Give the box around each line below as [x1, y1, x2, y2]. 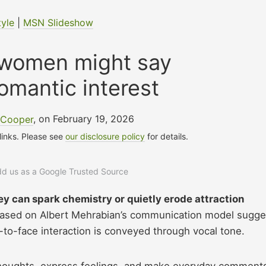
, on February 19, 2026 [33, 113, 135, 125]
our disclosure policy [65, 131, 145, 142]
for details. [145, 131, 189, 142]
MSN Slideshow [23, 17, 93, 29]
